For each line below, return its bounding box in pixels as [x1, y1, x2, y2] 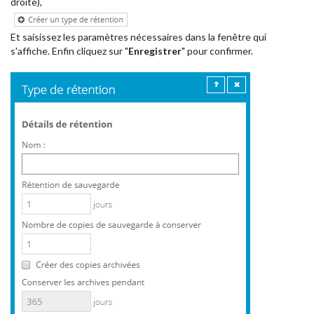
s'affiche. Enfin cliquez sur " [11, 44, 128, 57]
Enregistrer [128, 44, 182, 57]
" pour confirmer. [182, 44, 253, 57]
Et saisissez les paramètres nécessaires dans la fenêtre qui [11, 30, 266, 43]
